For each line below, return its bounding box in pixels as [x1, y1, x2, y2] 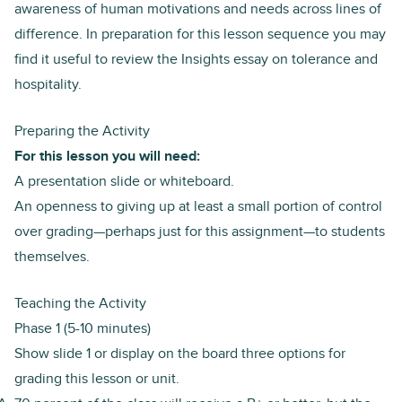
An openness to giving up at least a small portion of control [14, 197, 382, 215]
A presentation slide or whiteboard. [14, 171, 234, 190]
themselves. [14, 247, 90, 266]
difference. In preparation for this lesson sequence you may [14, 24, 386, 43]
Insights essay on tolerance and [181, 49, 378, 68]
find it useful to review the [14, 49, 181, 68]
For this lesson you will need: [14, 146, 200, 165]
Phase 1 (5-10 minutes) [14, 319, 151, 337]
